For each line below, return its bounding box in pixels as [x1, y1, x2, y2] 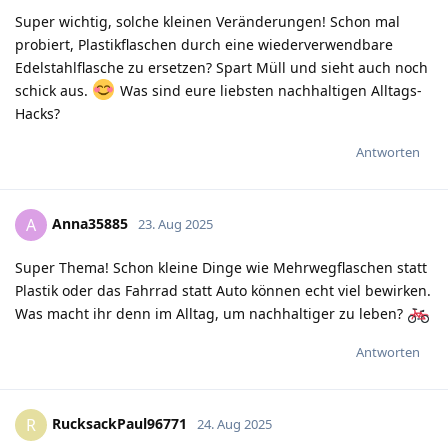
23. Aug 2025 [138, 214, 213, 233]
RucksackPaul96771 [52, 413, 187, 433]
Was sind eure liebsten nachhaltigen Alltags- [115, 80, 422, 100]
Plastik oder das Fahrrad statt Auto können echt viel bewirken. [15, 280, 431, 300]
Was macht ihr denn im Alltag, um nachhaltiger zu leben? [15, 303, 407, 323]
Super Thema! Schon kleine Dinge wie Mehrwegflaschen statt [15, 257, 427, 277]
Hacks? [15, 103, 60, 123]
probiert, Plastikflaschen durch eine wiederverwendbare [15, 34, 393, 54]
